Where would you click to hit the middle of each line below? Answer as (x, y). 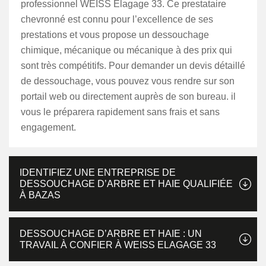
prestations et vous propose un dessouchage (115, 35)
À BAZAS (40, 195)
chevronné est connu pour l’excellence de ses (117, 19)
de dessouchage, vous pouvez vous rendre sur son (128, 81)
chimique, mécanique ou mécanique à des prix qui (126, 50)
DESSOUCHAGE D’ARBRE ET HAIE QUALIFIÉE (126, 184)
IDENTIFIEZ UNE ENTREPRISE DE (98, 172)
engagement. (48, 127)
